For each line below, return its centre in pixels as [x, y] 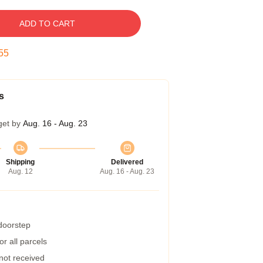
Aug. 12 [20, 171]
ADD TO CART [47, 23]
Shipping [20, 162]
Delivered [127, 162]
